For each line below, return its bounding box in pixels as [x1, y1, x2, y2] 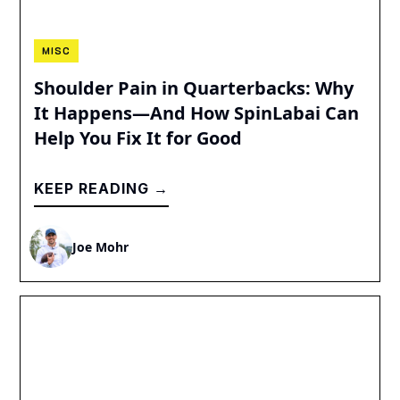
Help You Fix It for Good [34, 126, 243, 151]
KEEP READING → [34, 179, 170, 198]
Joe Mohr [72, 237, 129, 255]
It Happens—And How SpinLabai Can [34, 101, 360, 126]
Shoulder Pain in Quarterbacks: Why [34, 76, 354, 101]
